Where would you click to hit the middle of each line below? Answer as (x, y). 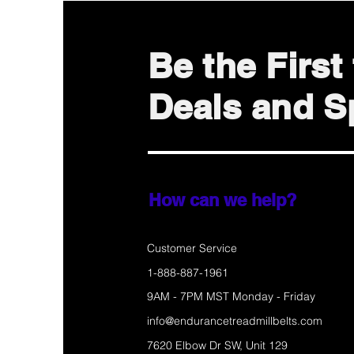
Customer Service (192, 249)
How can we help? (222, 200)
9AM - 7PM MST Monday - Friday (231, 297)
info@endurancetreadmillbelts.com (235, 321)
